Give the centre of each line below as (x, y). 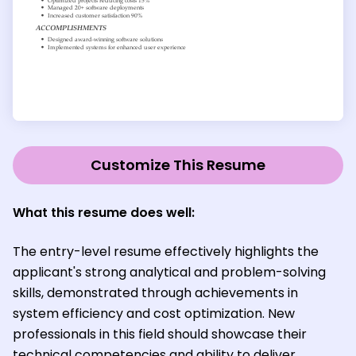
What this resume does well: (104, 212)
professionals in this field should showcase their (160, 334)
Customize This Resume (178, 164)
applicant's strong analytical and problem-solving (169, 272)
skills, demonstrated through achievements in (155, 292)
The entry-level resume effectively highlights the (166, 251)
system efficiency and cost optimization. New (154, 313)
